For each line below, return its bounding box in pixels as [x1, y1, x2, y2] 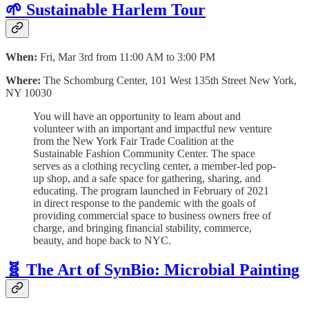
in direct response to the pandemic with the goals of [33, 197, 256, 210]
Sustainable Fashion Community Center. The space [33, 148, 255, 160]
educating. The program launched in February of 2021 [33, 185, 269, 197]
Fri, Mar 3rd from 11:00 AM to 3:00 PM [40, 51, 215, 63]
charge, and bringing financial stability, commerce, [33, 222, 252, 235]
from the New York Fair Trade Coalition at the [33, 135, 234, 148]
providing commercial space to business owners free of [33, 210, 271, 222]
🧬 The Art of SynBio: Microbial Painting [6, 261, 299, 279]
